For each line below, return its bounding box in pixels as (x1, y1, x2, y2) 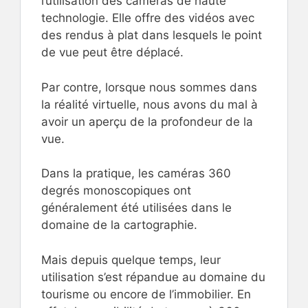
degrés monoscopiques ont (41, 184, 191, 198)
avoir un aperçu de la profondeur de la (41, 114, 253, 129)
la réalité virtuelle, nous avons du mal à (41, 97, 258, 111)
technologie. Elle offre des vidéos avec (41, 11, 254, 25)
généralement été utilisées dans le (41, 201, 232, 215)
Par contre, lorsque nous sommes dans (41, 80, 257, 94)
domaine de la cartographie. (41, 218, 197, 232)
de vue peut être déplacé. (41, 45, 184, 60)
